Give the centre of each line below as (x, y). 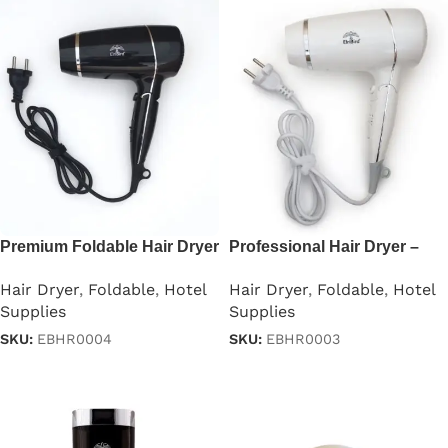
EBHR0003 (303, 339)
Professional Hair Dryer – (324, 247)
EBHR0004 (74, 339)
